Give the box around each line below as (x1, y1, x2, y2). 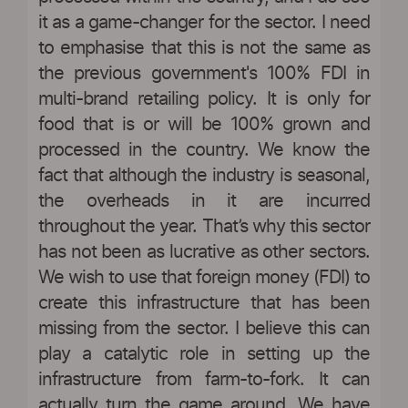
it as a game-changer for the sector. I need (38, 14, 370, 33)
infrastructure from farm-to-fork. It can (38, 371, 370, 390)
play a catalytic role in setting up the (38, 345, 370, 364)
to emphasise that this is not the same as (38, 39, 370, 58)
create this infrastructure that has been (38, 294, 370, 313)
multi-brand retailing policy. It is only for (38, 90, 370, 109)
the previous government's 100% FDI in (38, 65, 370, 84)
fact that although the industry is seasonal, (38, 167, 370, 186)
